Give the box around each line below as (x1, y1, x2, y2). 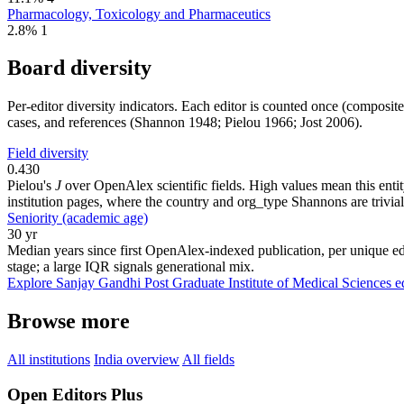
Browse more (7, 309, 130, 334)
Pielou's (7, 178, 55, 194)
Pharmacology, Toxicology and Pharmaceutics (7, 5, 271, 22)
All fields (182, 352, 234, 368)
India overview (94, 352, 179, 368)
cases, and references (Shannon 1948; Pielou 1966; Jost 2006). (7, 115, 363, 131)
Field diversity (7, 145, 88, 161)
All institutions (7, 352, 90, 368)
